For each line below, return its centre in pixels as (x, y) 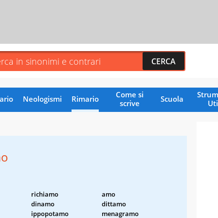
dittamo (114, 204)
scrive (129, 103)
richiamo (45, 194)
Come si (129, 94)
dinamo (43, 204)
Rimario (85, 99)
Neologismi (42, 99)
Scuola (172, 99)
